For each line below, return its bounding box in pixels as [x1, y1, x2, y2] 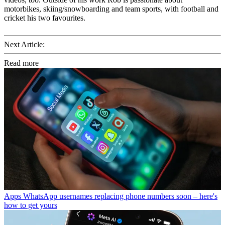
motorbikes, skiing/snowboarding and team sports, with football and [4, 5, 218, 14]
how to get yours [4, 201, 57, 210]
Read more [4, 59, 39, 68]
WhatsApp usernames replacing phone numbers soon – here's [23, 192, 217, 201]
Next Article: [4, 40, 45, 49]
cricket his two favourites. [4, 14, 85, 23]
